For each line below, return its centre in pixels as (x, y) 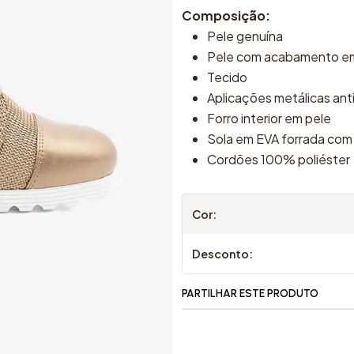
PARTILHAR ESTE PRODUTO (250, 293)
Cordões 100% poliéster (279, 159)
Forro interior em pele (269, 118)
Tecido (227, 77)
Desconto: (222, 253)
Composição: (226, 15)
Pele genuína (245, 36)
